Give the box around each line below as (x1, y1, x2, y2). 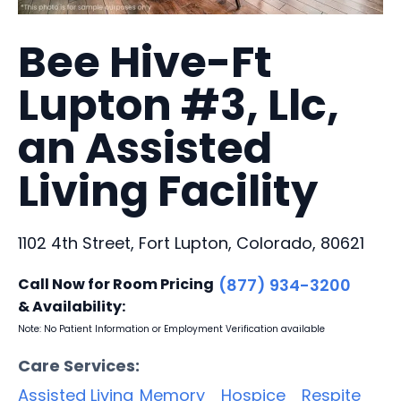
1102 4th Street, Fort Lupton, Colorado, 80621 (18, 231, 364, 254)
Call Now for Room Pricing (18, 273, 214, 294)
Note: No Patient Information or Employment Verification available (18, 321, 325, 336)
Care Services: (18, 354, 140, 377)
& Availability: (18, 295, 125, 317)
